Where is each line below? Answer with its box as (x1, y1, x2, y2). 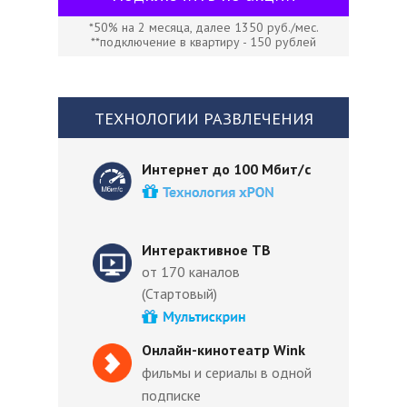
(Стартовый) (142, 284, 217, 303)
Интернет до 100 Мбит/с (142, 160, 314, 178)
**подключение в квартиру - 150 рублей (91, 34, 316, 50)
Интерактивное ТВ (142, 241, 271, 259)
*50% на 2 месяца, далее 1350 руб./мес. (88, 19, 319, 35)
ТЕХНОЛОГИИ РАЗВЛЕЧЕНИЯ (94, 108, 313, 129)
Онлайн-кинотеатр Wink (142, 341, 305, 359)
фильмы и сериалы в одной (142, 363, 312, 382)
